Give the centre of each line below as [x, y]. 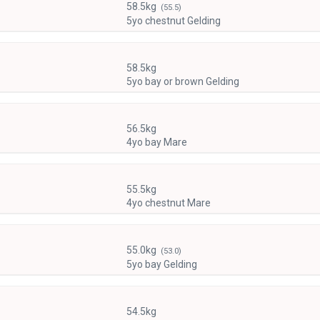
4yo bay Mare [156, 142]
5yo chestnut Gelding [173, 20]
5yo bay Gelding [161, 264]
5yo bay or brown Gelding [182, 81]
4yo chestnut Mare [168, 202]
